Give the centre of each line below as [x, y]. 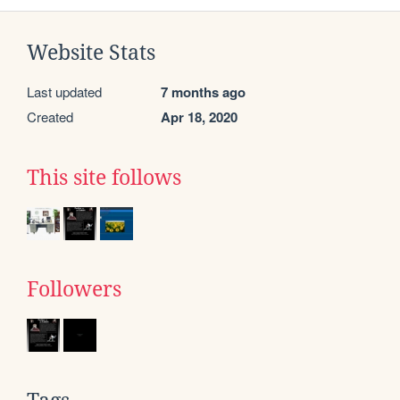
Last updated [64, 91]
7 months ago [203, 92]
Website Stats [91, 52]
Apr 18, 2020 [199, 117]
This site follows [104, 177]
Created [50, 116]
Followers [74, 289]
